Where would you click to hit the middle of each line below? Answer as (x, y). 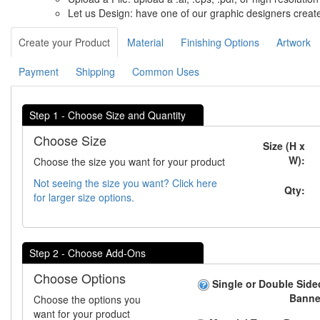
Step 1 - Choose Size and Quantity (107, 115)
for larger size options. (84, 197)
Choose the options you (87, 300)
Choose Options (80, 278)
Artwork (294, 42)
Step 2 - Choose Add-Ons (87, 253)
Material (145, 42)
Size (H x (284, 146)
